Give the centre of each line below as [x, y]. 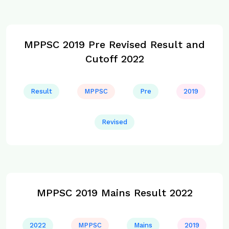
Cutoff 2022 [114, 59]
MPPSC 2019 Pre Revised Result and [114, 44]
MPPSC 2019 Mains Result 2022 [114, 193]
